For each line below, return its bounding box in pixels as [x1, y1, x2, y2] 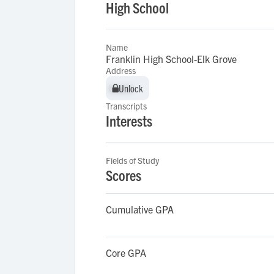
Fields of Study [106, 155, 159, 166]
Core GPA [106, 246, 146, 259]
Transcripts [106, 100, 147, 111]
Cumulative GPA [106, 203, 174, 215]
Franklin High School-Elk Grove [106, 53, 237, 65]
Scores [106, 166, 141, 184]
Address [106, 65, 136, 76]
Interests [106, 111, 152, 130]
